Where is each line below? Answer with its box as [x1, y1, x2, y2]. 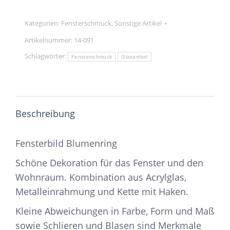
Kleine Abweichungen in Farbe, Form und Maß [15, 205, 214, 218]
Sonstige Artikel [114, 18, 162, 28]
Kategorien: [25, 18, 61, 28]
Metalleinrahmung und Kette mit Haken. [15, 185, 188, 198]
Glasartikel [121, 54, 148, 60]
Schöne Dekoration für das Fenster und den [15, 157, 203, 169]
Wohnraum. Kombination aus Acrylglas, [15, 171, 186, 184]
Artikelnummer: [25, 35, 74, 45]
